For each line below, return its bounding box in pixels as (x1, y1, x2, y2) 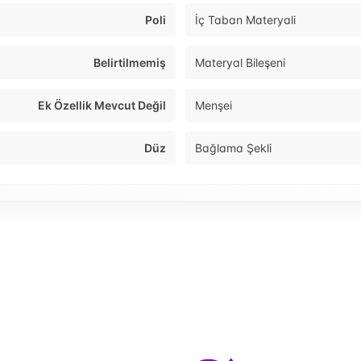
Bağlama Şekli (195, 141, 272, 156)
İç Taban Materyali (195, 13, 296, 27)
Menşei (195, 98, 232, 113)
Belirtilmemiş (93, 56, 166, 70)
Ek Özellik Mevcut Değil (38, 98, 166, 113)
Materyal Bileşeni (195, 56, 285, 70)
